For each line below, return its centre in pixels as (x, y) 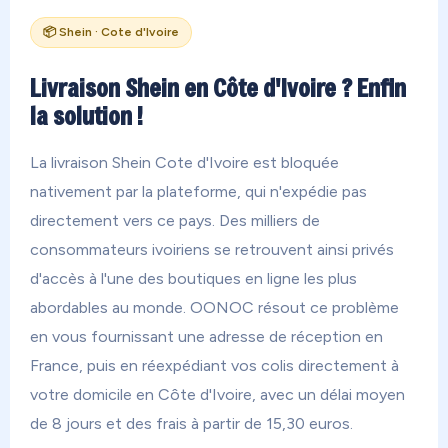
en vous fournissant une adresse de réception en (206, 336)
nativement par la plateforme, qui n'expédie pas (198, 191)
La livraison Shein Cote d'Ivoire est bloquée (184, 162)
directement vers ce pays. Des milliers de (175, 220)
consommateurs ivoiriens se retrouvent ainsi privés (212, 249)
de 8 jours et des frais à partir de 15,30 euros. (191, 423)
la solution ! (86, 116)
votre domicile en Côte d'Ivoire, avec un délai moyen (217, 394)
